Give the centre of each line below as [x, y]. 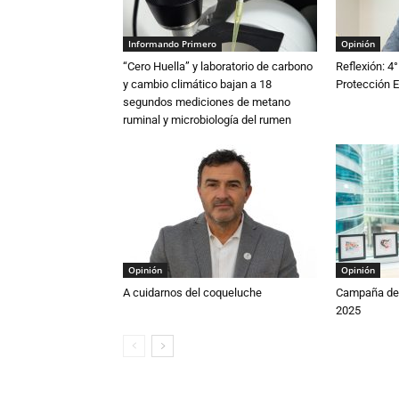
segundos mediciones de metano [207, 102]
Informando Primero [172, 44]
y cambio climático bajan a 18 [197, 84]
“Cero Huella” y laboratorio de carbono [218, 66]
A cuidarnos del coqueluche [192, 293]
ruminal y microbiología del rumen [207, 120]
